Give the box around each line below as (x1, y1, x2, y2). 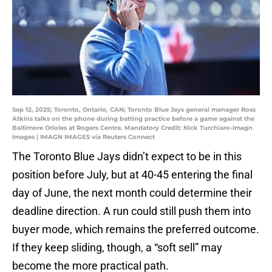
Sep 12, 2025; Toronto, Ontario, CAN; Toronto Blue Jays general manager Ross (12, 106, 256, 114)
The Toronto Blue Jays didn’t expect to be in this (12, 150, 242, 163)
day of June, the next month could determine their (12, 186, 252, 200)
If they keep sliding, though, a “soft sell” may (12, 241, 222, 254)
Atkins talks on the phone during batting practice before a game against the (12, 115, 254, 123)
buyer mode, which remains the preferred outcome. (12, 223, 259, 236)
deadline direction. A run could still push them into (12, 205, 251, 218)
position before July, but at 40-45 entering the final (12, 168, 253, 182)
